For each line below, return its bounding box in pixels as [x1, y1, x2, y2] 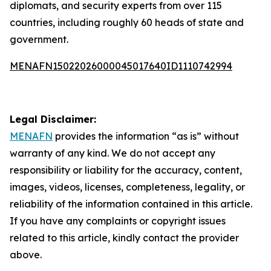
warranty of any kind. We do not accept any [10, 147, 215, 159]
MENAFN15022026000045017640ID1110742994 [10, 60, 232, 72]
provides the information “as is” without [53, 130, 239, 142]
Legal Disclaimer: [10, 113, 96, 125]
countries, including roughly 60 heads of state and [10, 16, 244, 28]
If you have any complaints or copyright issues [10, 215, 226, 227]
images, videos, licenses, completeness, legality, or [10, 181, 245, 193]
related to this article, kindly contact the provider [10, 232, 239, 244]
